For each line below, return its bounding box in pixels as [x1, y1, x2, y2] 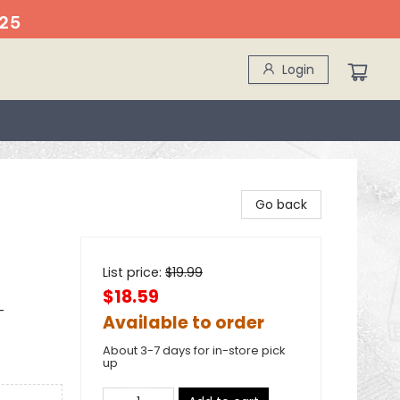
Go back [255, 196, 307, 213]
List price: [103, 263, 165, 281]
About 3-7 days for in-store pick [103, 342, 286, 359]
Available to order [103, 311, 264, 335]
